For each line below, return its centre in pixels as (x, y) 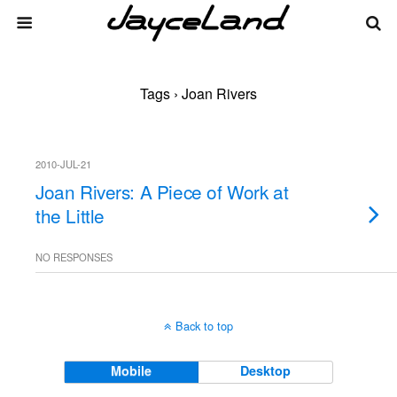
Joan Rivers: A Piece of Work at (162, 191)
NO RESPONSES (74, 257)
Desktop (266, 370)
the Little (70, 215)
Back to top (204, 326)
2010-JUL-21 (63, 164)
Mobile (132, 370)
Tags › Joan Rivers (198, 93)
